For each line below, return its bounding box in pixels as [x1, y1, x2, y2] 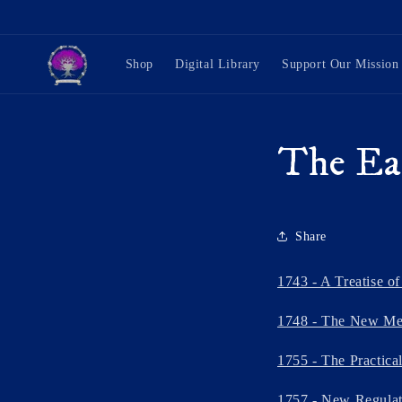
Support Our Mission [281, 57, 399, 71]
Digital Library [174, 57, 260, 71]
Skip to [26, 5, 72, 21]
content [26, 22, 74, 37]
